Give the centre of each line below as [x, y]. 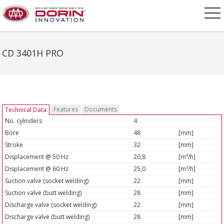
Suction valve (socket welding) [47, 181]
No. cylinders [24, 121]
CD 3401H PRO [33, 53]
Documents [101, 109]
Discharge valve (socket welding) [51, 205]
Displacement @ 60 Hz [37, 169]
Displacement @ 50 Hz [37, 157]
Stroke [14, 145]
